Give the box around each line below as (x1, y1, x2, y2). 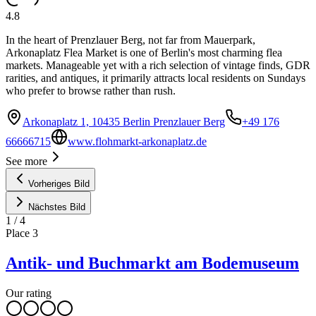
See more (6, 155, 47, 168)
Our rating (6, 287, 51, 300)
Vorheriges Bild (28, 178, 90, 190)
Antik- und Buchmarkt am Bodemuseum (6, 254, 299, 273)
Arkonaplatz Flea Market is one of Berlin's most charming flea (6, 47, 282, 59)
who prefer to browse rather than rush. (6, 85, 176, 97)
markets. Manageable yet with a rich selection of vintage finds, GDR (6, 59, 310, 72)
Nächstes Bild (28, 202, 85, 213)
